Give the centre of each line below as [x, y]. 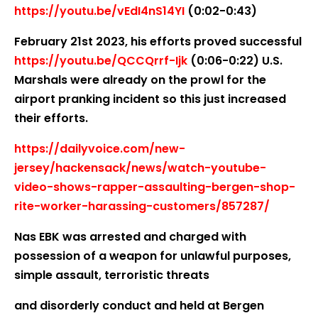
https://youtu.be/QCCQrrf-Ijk [101, 61]
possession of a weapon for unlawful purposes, [153, 256]
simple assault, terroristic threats [113, 275]
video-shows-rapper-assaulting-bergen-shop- [155, 187]
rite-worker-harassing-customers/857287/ [142, 206]
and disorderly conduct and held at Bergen [139, 306]
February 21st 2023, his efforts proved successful [158, 42]
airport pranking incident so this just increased [150, 99]
